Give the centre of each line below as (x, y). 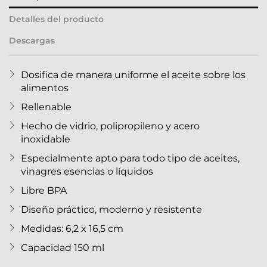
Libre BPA (44, 191)
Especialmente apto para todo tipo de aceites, (130, 159)
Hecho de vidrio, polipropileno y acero (110, 126)
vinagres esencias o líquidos (87, 172)
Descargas (32, 41)
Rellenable (46, 107)
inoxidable (46, 139)
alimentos (45, 88)
